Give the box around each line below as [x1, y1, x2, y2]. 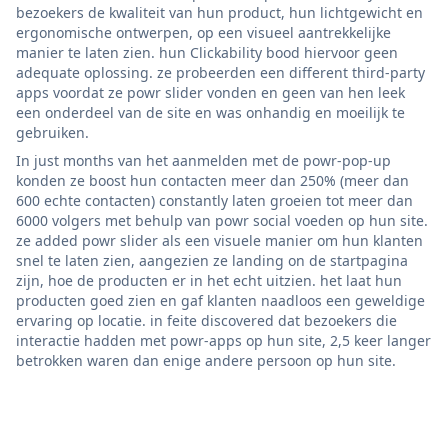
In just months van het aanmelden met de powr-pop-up [16, 150, 391, 170]
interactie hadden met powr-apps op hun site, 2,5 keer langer [16, 330, 431, 350]
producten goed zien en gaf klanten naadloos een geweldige [16, 290, 425, 310]
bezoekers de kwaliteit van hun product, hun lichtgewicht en [16, 2, 423, 22]
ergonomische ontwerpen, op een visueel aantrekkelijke [16, 22, 391, 42]
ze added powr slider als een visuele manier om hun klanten [16, 230, 423, 250]
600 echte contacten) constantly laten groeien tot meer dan [16, 190, 413, 210]
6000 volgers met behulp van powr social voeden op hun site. [16, 210, 428, 230]
